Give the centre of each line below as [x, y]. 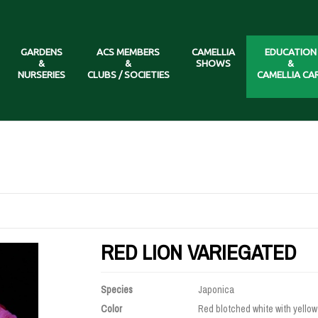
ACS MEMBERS [128, 52]
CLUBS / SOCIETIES [128, 75]
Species [116, 290]
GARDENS [41, 52]
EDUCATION [291, 52]
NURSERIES [41, 75]
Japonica [216, 290]
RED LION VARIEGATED [198, 252]
